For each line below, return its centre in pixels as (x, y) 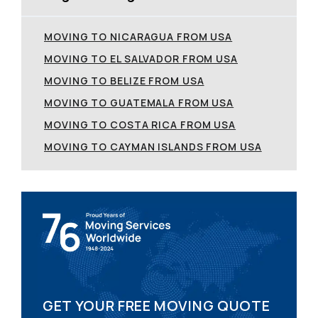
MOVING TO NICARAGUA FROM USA (138, 36)
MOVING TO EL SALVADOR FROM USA (141, 58)
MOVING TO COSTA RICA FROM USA (140, 124)
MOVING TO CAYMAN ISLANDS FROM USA (153, 146)
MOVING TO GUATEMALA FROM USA (139, 102)
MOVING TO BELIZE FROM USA (124, 80)
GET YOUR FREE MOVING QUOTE (157, 305)
